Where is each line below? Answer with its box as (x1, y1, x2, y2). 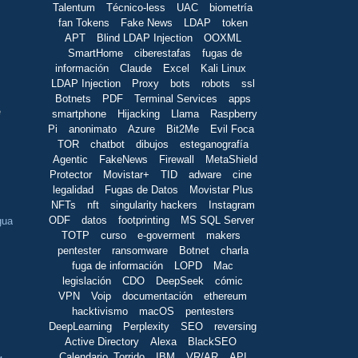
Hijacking (117, 107, 160, 120)
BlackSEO (188, 335, 237, 348)
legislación (62, 274, 111, 287)
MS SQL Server (181, 213, 254, 226)
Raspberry (210, 107, 257, 120)
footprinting (118, 213, 169, 226)
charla (220, 244, 249, 257)
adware (189, 168, 221, 181)
